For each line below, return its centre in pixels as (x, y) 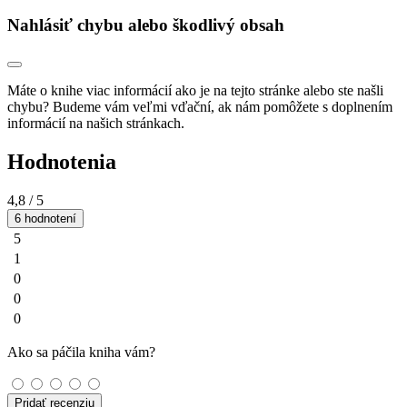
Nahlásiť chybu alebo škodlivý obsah (146, 25)
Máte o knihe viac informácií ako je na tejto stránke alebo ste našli (195, 91)
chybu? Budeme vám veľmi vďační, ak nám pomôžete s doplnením (200, 107)
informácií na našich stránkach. (96, 124)
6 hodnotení (45, 219)
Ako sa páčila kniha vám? (81, 352)
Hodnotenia (62, 162)
